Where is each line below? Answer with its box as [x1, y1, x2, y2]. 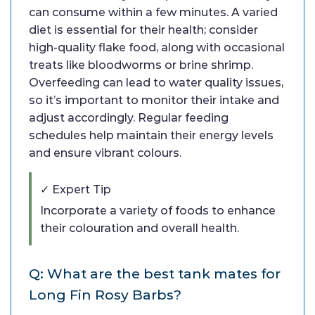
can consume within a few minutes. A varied [29, 5, 278, 19]
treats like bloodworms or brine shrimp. [29, 58, 253, 72]
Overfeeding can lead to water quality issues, [29, 75, 283, 89]
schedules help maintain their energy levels [29, 128, 274, 142]
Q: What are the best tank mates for [29, 264, 281, 282]
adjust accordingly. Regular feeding [29, 110, 229, 124]
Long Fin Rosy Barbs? [29, 285, 181, 303]
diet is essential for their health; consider [29, 22, 258, 37]
